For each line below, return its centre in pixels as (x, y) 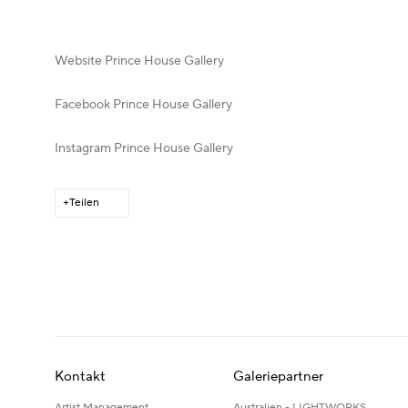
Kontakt (80, 377)
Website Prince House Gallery (139, 61)
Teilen (84, 203)
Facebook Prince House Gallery (143, 105)
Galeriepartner (278, 377)
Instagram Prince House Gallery (144, 149)
